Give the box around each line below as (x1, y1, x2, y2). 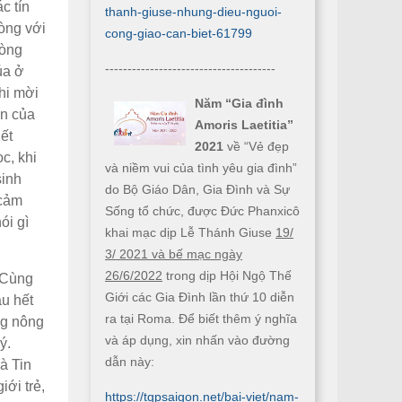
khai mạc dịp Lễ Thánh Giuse (105, 225, 275, 240)
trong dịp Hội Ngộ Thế (162, 268, 292, 283)
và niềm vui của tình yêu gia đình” (105, 161, 297, 175)
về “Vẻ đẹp (223, 139, 289, 153)
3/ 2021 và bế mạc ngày (105, 247, 242, 261)
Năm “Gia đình (195, 96, 284, 110)
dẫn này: (105, 354, 154, 369)
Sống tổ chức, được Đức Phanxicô (105, 204, 300, 218)
